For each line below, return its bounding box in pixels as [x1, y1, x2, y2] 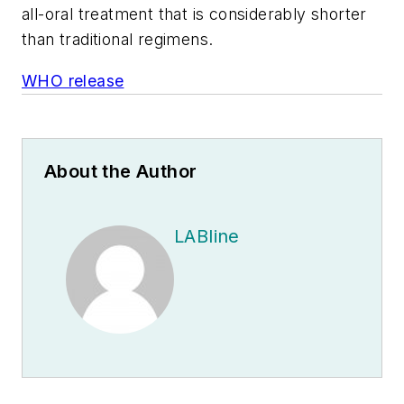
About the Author [44, 160, 197, 182]
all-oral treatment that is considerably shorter [22, 5, 367, 24]
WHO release [22, 70, 124, 90]
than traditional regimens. [22, 30, 214, 50]
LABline [174, 225, 240, 247]
